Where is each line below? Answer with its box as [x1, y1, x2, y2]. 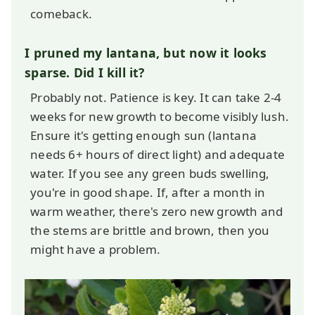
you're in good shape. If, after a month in [30, 184, 266, 201]
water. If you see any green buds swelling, [30, 165, 270, 182]
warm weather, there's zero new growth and [30, 203, 283, 220]
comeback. [30, 5, 92, 22]
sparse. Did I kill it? [25, 64, 145, 82]
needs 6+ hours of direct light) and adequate [30, 146, 285, 163]
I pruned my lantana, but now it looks [25, 44, 267, 62]
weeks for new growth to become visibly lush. [30, 108, 289, 125]
